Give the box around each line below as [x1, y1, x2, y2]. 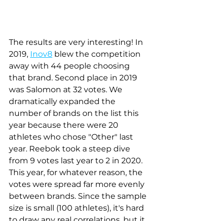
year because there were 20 [9, 120, 120, 130]
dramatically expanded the [9, 96, 117, 106]
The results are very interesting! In [9, 37, 145, 47]
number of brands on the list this [9, 108, 141, 118]
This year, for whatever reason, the [9, 167, 145, 177]
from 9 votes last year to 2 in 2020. [9, 155, 145, 165]
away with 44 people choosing [9, 61, 132, 71]
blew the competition [52, 49, 143, 59]
